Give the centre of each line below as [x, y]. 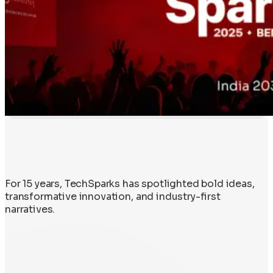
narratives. [30, 209]
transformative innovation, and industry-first [113, 196]
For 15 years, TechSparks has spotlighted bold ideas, [130, 183]
